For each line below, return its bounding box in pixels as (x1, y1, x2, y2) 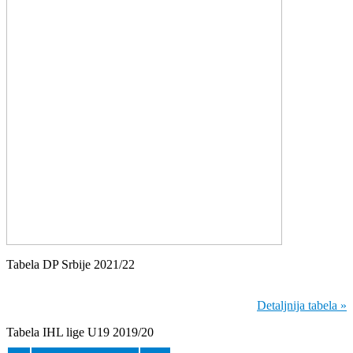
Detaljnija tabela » (257, 298, 347, 312)
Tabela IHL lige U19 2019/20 (6, 325, 154, 339)
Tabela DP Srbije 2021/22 (6, 257, 135, 271)
